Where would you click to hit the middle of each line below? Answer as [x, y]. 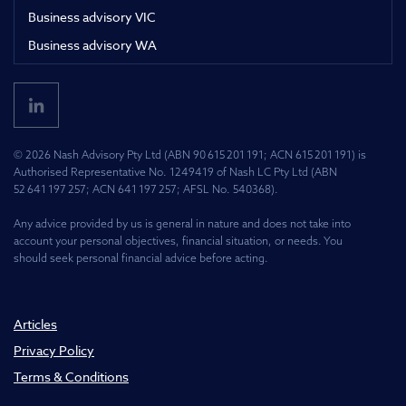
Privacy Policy [54, 351]
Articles [35, 324]
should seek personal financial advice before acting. [141, 258]
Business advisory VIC [92, 17]
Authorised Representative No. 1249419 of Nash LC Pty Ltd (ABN [175, 172]
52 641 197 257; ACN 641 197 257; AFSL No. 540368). [146, 189]
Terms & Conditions [71, 377]
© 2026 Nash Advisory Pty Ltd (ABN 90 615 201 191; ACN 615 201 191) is [190, 155]
